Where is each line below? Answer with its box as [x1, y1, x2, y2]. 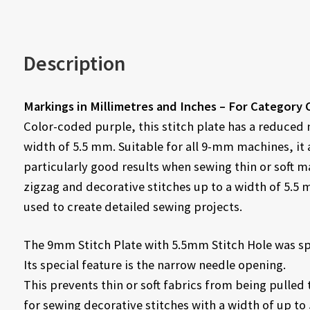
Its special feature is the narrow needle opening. [23, 256, 286, 273]
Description [23, 50, 126, 76]
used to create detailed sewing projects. [23, 198, 242, 215]
